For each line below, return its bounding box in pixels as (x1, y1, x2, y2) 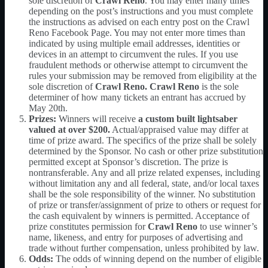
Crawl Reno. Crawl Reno (95, 81, 202, 92)
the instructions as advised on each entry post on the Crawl (29, 16, 249, 27)
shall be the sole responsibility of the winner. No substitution (29, 188, 255, 199)
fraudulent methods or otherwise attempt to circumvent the (29, 59, 248, 70)
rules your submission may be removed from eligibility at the (29, 70, 257, 81)
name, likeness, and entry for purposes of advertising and (29, 232, 243, 242)
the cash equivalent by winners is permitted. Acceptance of (29, 210, 249, 221)
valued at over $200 (29, 124, 108, 135)
